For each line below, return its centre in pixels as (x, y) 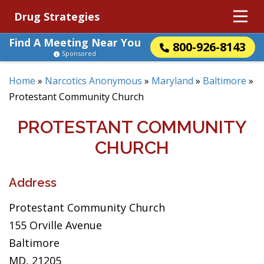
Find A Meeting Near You (75, 42)
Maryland (172, 81)
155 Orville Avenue (55, 225)
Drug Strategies (57, 16)
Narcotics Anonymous (93, 81)
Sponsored (79, 53)
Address (33, 183)
